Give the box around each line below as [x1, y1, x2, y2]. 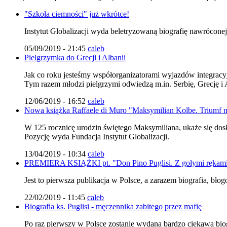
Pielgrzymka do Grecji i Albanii [24, 53, 126, 62]
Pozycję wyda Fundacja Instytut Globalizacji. [24, 132, 169, 141]
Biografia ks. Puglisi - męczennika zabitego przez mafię [24, 202, 202, 211]
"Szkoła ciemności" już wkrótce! [24, 9, 129, 18]
